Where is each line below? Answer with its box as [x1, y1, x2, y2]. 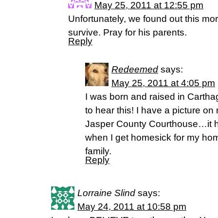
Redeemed [111, 64, 158, 74]
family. [85, 146, 111, 156]
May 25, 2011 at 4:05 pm [111, 78, 215, 88]
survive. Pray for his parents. [68, 27, 187, 37]
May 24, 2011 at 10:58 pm [77, 201, 186, 212]
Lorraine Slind [77, 188, 135, 198]
